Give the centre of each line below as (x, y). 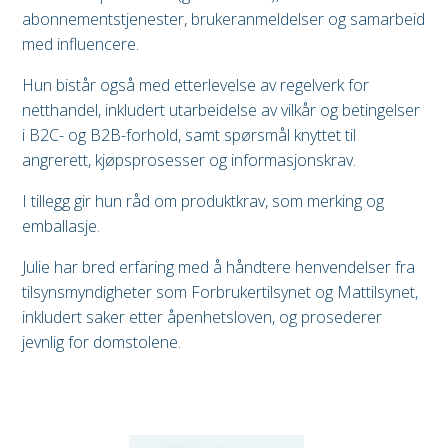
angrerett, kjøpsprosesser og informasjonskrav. (189, 160)
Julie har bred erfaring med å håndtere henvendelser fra (218, 267)
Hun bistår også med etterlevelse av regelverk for (195, 85)
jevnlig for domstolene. (101, 342)
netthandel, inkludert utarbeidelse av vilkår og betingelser (221, 110)
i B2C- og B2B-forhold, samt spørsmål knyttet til (189, 135)
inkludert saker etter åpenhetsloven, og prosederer (202, 317)
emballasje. (61, 226)
